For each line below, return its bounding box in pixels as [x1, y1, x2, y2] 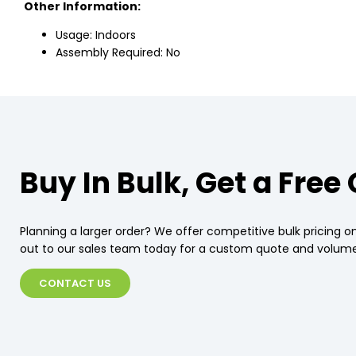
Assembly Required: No [56, 44, 180, 61]
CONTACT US [39, 276, 111, 292]
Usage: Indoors [56, 27, 136, 44]
